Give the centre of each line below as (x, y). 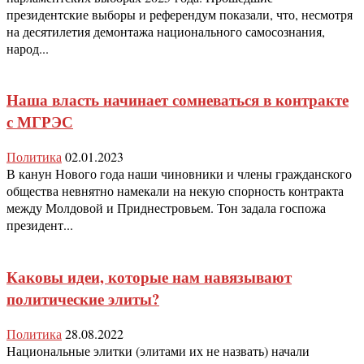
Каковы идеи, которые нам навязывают (149, 276)
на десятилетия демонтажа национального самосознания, (166, 31)
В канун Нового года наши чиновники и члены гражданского (179, 174)
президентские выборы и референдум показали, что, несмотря (180, 14)
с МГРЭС (40, 122)
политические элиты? (83, 298)
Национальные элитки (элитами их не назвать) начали (158, 350)
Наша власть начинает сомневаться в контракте (178, 100)
